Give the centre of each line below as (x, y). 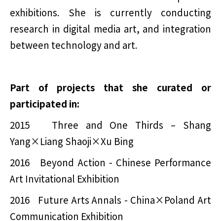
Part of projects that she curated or (110, 87)
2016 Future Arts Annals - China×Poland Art (110, 200)
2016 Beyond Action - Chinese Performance (110, 162)
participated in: (45, 104)
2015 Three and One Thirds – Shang (110, 125)
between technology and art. (74, 45)
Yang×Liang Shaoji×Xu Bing (72, 141)
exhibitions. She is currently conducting (110, 12)
